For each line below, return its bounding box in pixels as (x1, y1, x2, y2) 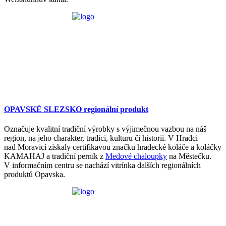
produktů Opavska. (4, 169, 67, 179)
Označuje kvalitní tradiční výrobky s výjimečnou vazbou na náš (4, 124, 206, 133)
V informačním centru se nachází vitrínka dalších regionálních (4, 160, 201, 169)
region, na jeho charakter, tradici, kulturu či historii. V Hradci (4, 133, 198, 142)
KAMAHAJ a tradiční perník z (4, 151, 105, 160)
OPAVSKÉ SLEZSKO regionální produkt (4, 104, 148, 114)
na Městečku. (167, 151, 211, 160)
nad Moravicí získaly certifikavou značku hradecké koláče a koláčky (4, 142, 221, 151)
